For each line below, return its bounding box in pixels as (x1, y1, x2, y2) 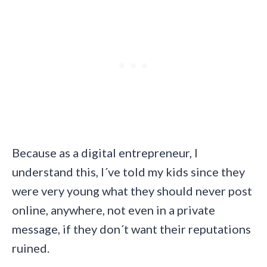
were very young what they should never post (12, 184, 252, 198)
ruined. (12, 241, 49, 256)
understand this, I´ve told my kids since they (12, 164, 245, 179)
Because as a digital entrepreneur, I (12, 145, 198, 160)
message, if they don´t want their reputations (12, 222, 251, 237)
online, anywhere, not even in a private (12, 203, 215, 218)
